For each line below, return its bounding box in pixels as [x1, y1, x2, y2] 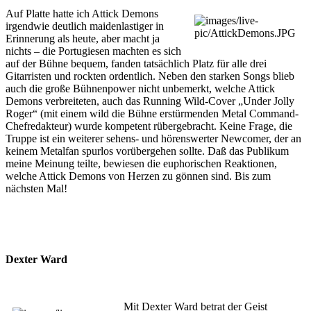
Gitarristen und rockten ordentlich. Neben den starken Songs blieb [6, 69, 294, 82]
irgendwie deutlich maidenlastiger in [6, 19, 164, 32]
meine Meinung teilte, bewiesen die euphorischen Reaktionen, [6, 157, 277, 169]
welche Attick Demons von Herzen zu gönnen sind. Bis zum [6, 169, 271, 182]
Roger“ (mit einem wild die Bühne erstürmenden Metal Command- [6, 107, 299, 119]
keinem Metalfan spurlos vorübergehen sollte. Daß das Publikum [6, 144, 289, 157]
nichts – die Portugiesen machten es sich [6, 44, 181, 57]
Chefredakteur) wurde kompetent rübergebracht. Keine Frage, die [6, 119, 292, 132]
